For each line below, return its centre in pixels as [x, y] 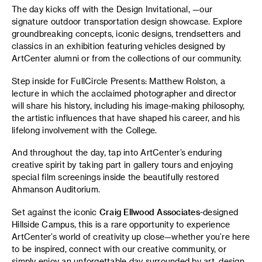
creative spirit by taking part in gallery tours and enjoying [122, 165]
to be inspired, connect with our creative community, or [119, 249]
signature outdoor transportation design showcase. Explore [127, 21]
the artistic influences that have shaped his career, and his [126, 118]
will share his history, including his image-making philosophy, [128, 105]
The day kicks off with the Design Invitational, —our [112, 9]
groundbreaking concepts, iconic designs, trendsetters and [126, 34]
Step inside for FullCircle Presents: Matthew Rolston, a [118, 81]
